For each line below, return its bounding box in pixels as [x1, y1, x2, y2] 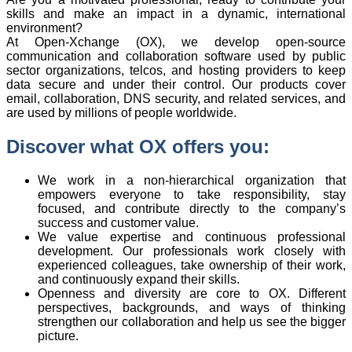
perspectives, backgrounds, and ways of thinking [38, 300, 346, 314]
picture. [38, 328, 79, 343]
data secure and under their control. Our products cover [6, 77, 346, 91]
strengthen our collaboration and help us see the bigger [38, 314, 346, 328]
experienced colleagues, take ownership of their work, [38, 258, 346, 272]
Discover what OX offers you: [6, 135, 269, 157]
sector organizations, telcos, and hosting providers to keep [6, 63, 346, 77]
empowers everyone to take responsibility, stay [38, 187, 346, 201]
